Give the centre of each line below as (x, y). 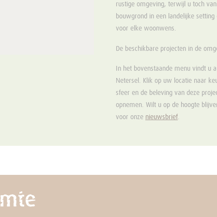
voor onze (131, 117)
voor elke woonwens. (146, 29)
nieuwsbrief (162, 117)
